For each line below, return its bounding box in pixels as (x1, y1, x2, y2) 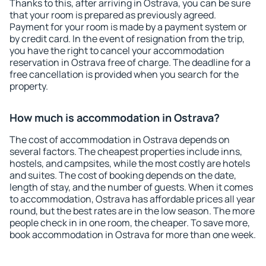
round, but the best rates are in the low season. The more (9, 204, 255, 217)
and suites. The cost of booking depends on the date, (9, 169, 236, 182)
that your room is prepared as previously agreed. (9, 8, 216, 21)
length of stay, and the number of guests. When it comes (9, 180, 253, 194)
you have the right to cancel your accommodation (9, 44, 224, 57)
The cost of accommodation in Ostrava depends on (9, 133, 230, 146)
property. (9, 80, 48, 93)
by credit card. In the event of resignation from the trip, (9, 32, 245, 45)
